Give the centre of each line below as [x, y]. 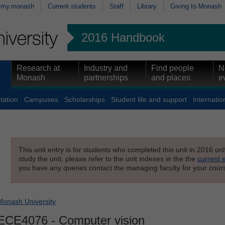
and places [171, 77]
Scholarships [85, 99]
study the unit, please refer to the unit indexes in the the [108, 158]
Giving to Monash [196, 6]
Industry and [106, 68]
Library [147, 6]
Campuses [41, 99]
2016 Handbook [123, 37]
